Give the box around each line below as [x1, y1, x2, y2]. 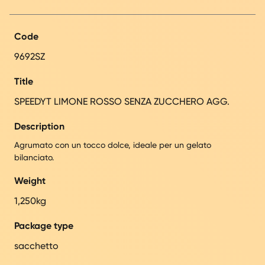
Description [14, 120, 64, 132]
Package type [14, 219, 73, 231]
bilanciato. [14, 152, 54, 162]
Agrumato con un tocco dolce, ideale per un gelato [14, 140, 211, 150]
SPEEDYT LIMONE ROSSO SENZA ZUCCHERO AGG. [14, 95, 230, 107]
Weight [14, 174, 46, 186]
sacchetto [14, 240, 59, 251]
